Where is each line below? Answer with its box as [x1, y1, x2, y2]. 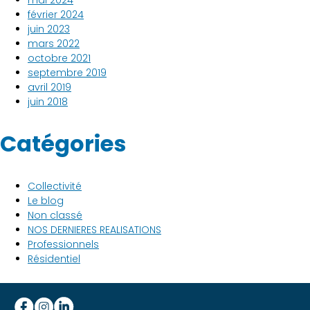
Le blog [28, 193, 64, 208]
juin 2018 [28, 94, 68, 109]
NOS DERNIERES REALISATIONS [28, 222, 161, 237]
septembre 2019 [28, 65, 107, 80]
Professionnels [28, 237, 99, 251]
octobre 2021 [28, 51, 91, 65]
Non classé [28, 208, 82, 222]
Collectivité [28, 179, 82, 193]
